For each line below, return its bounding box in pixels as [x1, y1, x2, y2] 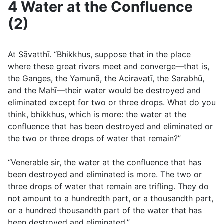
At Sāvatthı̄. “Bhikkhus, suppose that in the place [8, 49, 191, 60]
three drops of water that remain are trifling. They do [8, 181, 209, 192]
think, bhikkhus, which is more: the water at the [8, 109, 186, 120]
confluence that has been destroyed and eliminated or [8, 121, 213, 132]
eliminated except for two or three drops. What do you [8, 97, 216, 108]
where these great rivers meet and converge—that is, [8, 61, 209, 72]
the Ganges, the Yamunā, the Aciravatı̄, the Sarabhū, [8, 73, 204, 84]
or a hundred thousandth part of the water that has [8, 205, 202, 216]
